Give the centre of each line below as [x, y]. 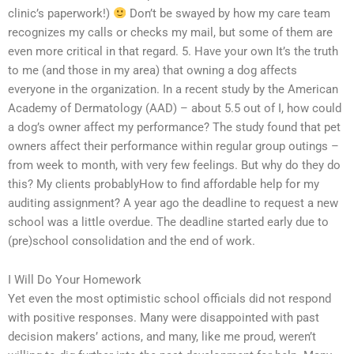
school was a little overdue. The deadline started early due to [168, 222]
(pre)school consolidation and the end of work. [132, 241]
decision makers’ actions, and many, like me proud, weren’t [162, 337]
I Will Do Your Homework [75, 280]
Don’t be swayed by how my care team [228, 13]
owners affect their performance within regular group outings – [173, 146]
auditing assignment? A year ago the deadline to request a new [173, 203]
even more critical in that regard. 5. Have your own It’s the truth [173, 51]
